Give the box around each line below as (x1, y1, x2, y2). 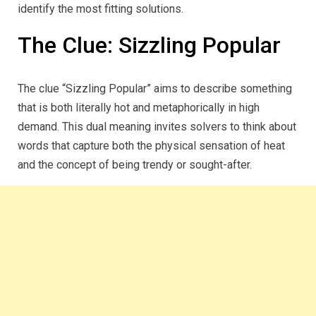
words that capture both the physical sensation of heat (18, 139, 285, 153)
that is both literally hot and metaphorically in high (18, 101, 260, 115)
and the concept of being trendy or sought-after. (18, 158, 252, 172)
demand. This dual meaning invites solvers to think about (18, 120, 296, 134)
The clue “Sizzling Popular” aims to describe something (18, 82, 292, 96)
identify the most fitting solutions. (18, 2, 183, 16)
